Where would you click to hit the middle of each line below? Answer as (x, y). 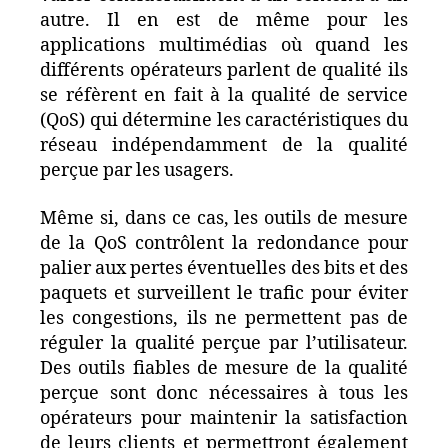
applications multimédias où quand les (224, 45)
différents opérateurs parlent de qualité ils (224, 70)
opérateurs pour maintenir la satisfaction (224, 418)
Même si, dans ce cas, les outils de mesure (224, 218)
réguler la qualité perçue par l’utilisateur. (224, 343)
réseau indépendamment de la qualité (224, 145)
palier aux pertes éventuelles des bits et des (224, 268)
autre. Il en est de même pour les (224, 20)
